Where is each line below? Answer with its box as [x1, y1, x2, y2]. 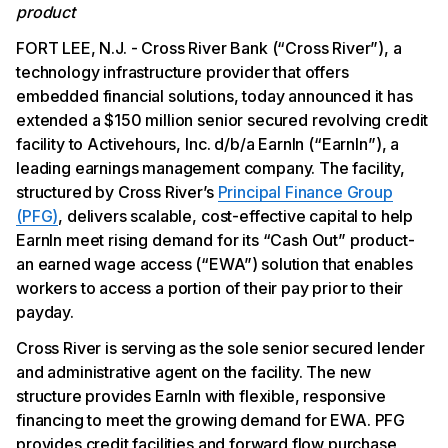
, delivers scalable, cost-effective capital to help [58, 206, 414, 226]
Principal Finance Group [217, 182, 393, 202]
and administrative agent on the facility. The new [16, 362, 372, 382]
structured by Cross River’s [16, 182, 218, 202]
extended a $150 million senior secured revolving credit [16, 110, 429, 130]
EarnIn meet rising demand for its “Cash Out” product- [16, 230, 415, 250]
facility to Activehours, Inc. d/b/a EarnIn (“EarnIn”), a [16, 134, 400, 154]
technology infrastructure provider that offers [16, 62, 349, 82]
